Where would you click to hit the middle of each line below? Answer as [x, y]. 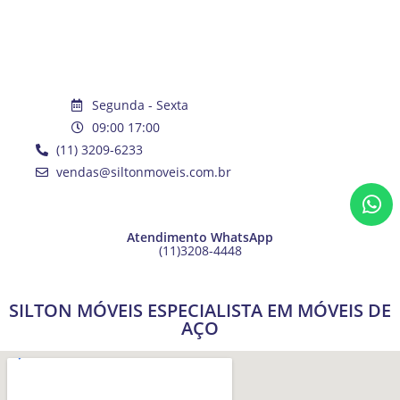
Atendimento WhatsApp [200, 237]
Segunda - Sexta [140, 105]
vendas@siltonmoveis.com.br [143, 172]
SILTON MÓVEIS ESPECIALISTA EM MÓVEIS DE [200, 310]
